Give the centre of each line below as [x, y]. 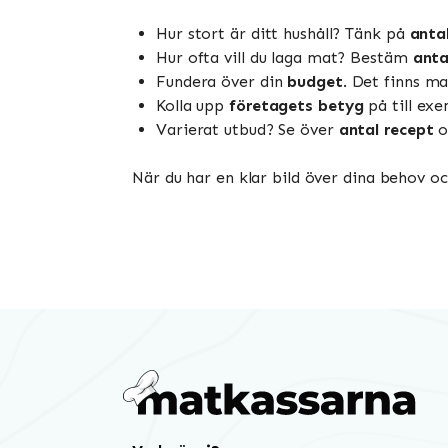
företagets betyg [296, 106]
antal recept [386, 130]
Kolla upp [192, 106]
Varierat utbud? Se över [247, 130]
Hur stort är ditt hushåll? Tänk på [283, 34]
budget [315, 82]
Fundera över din [222, 82]
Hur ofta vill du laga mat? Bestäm [284, 58]
